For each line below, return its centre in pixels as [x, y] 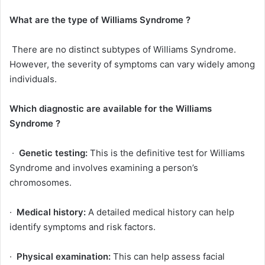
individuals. [33, 79]
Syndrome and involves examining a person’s [104, 168]
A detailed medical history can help [160, 212]
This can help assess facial [168, 257]
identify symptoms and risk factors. [83, 227]
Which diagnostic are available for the [93, 109]
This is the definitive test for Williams [166, 153]
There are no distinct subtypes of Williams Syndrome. [123, 50]
